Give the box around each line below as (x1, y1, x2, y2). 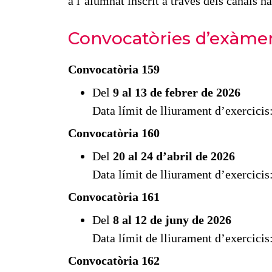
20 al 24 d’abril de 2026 (112, 149, 235, 163)
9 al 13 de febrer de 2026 (112, 85, 240, 99)
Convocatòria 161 (67, 189, 160, 203)
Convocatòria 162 (67, 253, 160, 267)
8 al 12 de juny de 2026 (112, 212, 231, 226)
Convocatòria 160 (67, 126, 160, 140)
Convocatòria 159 (67, 62, 160, 76)
